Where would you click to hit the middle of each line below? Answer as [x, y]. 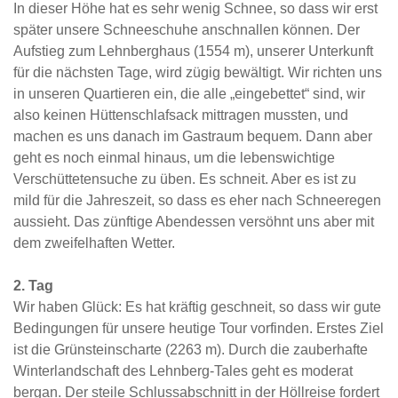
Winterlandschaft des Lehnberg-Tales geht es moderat [183, 371]
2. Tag [33, 286]
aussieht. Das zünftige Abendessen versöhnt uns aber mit [194, 222]
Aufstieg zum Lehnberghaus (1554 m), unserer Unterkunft [193, 51]
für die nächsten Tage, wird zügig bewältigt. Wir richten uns [198, 72]
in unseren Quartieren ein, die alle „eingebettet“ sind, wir [189, 94]
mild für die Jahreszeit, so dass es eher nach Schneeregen [197, 200]
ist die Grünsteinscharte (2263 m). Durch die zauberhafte [191, 350]
